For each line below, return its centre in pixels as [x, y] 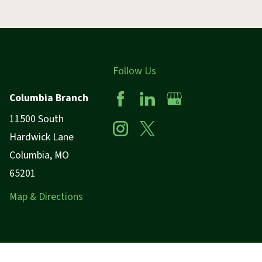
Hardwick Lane [42, 137]
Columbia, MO [39, 155]
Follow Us [134, 71]
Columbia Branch [49, 98]
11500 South [37, 119]
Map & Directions [46, 196]
